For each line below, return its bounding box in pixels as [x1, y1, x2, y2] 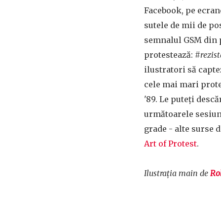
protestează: [144, 50, 195, 60]
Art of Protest [144, 139, 197, 148]
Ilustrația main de [144, 168, 210, 178]
